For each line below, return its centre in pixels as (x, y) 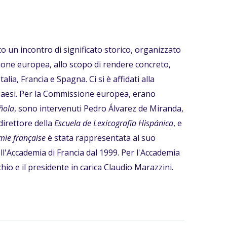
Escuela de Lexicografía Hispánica (114, 123)
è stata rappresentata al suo (101, 138)
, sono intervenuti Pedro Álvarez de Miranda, (99, 108)
